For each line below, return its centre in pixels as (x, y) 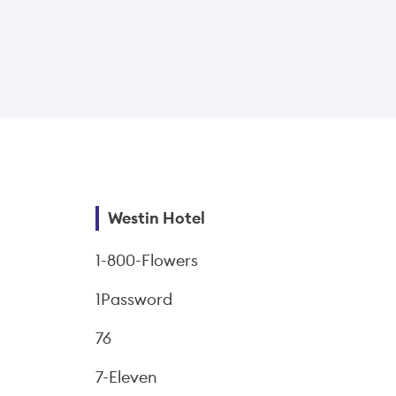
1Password (134, 299)
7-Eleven (126, 377)
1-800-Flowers (147, 260)
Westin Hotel (156, 218)
